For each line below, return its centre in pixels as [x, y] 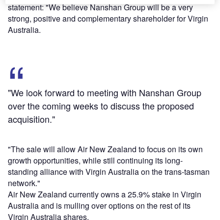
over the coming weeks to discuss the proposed [101, 106]
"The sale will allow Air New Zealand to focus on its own [105, 149]
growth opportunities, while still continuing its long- [95, 161]
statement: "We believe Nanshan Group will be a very [100, 7]
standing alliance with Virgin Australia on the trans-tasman [109, 172]
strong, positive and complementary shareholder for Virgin [108, 19]
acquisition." [31, 119]
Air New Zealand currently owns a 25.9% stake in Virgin [105, 194]
